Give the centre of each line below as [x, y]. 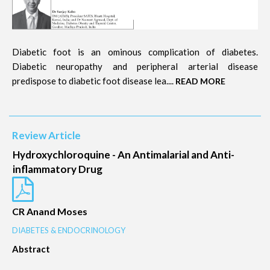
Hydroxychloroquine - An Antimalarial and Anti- [124, 155]
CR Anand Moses [50, 211]
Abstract [31, 249]
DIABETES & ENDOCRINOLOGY [69, 230]
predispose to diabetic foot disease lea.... [94, 80]
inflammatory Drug [58, 169]
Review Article [46, 135]
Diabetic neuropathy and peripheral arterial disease [135, 66]
